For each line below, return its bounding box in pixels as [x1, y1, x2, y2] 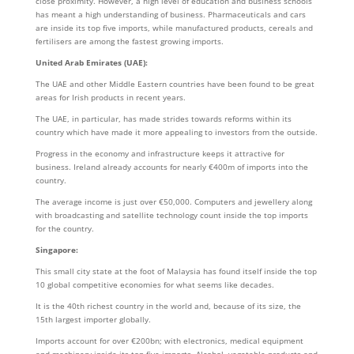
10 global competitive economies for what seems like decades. [35, 279, 274, 290]
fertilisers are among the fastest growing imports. [35, 36, 224, 47]
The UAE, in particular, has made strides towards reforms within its [35, 113, 292, 124]
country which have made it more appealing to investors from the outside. [35, 126, 318, 137]
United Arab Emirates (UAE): [35, 57, 148, 68]
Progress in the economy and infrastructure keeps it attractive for [35, 148, 284, 159]
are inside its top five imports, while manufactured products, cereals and [35, 22, 313, 33]
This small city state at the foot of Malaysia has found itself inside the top [35, 265, 317, 277]
